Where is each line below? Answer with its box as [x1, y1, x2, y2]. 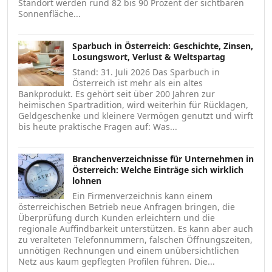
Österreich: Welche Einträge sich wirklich [72, 163, 243, 175]
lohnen [72, 174, 101, 186]
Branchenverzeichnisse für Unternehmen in [72, 152, 254, 165]
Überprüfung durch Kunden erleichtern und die [18, 211, 215, 223]
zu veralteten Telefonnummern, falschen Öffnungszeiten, [18, 233, 253, 245]
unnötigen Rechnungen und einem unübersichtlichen [18, 244, 239, 256]
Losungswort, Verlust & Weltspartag [72, 50, 225, 63]
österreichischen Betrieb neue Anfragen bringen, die [18, 200, 235, 212]
